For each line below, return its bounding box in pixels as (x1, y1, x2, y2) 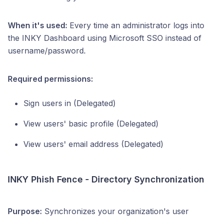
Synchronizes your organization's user (42, 206, 189, 216)
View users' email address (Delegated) (23, 139, 163, 149)
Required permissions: (8, 74, 93, 84)
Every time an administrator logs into (67, 20, 204, 30)
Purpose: (8, 206, 42, 216)
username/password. (8, 46, 86, 55)
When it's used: (8, 20, 67, 30)
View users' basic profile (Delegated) (23, 119, 159, 128)
